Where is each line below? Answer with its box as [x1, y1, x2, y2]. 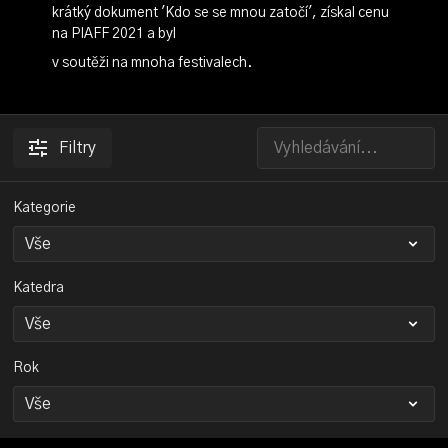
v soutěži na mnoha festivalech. [51, 56, 252, 70]
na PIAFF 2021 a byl [51, 27, 176, 41]
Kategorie [13, 201, 77, 215]
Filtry [59, 140, 97, 156]
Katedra [13, 281, 65, 295]
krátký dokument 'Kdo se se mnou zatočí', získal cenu [51, 6, 389, 20]
